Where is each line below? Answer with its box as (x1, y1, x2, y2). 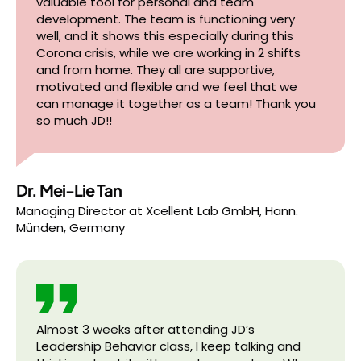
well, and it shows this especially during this (36, 27, 293, 44)
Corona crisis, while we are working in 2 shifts (36, 44, 301, 61)
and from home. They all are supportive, (36, 61, 275, 78)
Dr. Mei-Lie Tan (16, 180, 122, 200)
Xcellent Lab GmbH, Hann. (146, 202, 298, 219)
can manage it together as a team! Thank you (36, 95, 316, 112)
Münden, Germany (16, 219, 125, 236)
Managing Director (16, 202, 126, 219)
